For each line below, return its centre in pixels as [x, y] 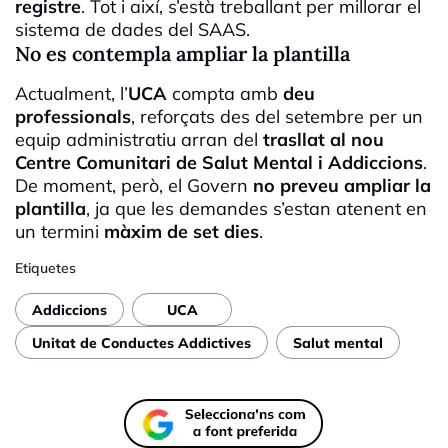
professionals [73, 117]
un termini [59, 232]
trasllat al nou [323, 140]
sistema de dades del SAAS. [132, 30]
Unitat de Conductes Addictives [141, 342]
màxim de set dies [181, 232]
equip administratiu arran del [139, 140]
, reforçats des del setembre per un [277, 117]
